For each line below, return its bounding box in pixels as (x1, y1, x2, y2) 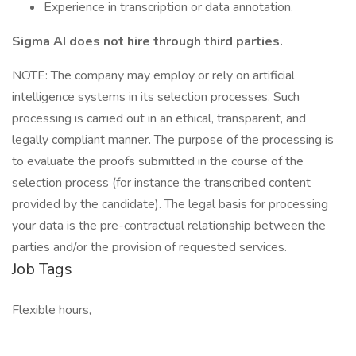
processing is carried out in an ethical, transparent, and (12, 110, 306, 127)
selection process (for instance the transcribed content (12, 174, 311, 192)
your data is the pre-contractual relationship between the (12, 217, 326, 234)
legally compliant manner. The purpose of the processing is (12, 131, 334, 149)
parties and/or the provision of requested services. (12, 238, 287, 256)
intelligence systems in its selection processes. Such (12, 88, 300, 106)
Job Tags (12, 258, 72, 280)
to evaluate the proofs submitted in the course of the (12, 153, 304, 170)
